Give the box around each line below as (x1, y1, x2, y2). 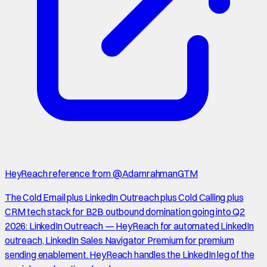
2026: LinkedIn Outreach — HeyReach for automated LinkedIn (5, 220, 254, 232)
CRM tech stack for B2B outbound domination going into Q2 (5, 206, 246, 218)
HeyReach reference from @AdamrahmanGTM (5, 167, 198, 180)
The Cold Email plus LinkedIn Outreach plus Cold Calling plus (5, 191, 244, 204)
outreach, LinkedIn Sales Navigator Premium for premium (5, 234, 234, 247)
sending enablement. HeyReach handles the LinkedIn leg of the (5, 249, 254, 261)
